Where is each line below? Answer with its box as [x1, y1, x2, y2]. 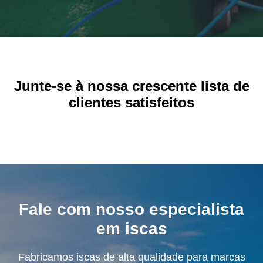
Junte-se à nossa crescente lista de [14, 78, 249, 94]
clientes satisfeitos [69, 95, 194, 110]
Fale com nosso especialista [19, 200, 244, 218]
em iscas [96, 220, 167, 238]
